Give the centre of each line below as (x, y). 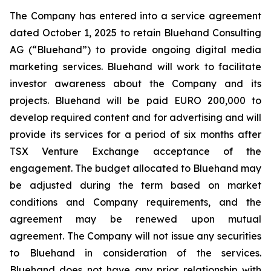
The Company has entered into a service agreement (135, 16)
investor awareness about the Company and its (135, 84)
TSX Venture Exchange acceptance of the (135, 152)
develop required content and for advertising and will (135, 118)
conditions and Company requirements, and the (135, 202)
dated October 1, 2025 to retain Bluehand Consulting (135, 33)
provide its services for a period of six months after (135, 135)
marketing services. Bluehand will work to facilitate (135, 67)
